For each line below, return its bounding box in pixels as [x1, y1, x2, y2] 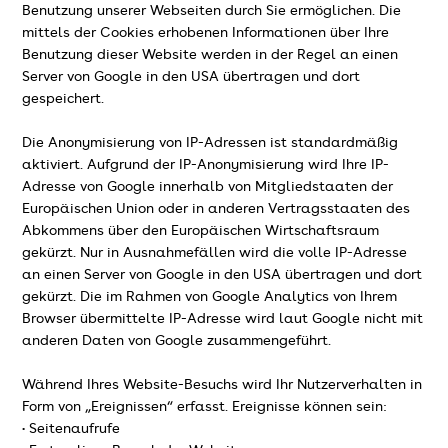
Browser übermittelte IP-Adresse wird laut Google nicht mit [22, 311, 424, 326]
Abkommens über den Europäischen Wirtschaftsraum [22, 223, 380, 238]
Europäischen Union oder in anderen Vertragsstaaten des [22, 201, 411, 216]
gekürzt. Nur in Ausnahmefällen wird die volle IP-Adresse [22, 245, 408, 260]
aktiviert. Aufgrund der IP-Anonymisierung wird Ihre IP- [22, 157, 390, 172]
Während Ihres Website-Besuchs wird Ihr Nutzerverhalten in [22, 377, 423, 392]
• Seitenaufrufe [22, 421, 121, 436]
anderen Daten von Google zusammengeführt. [22, 333, 332, 348]
